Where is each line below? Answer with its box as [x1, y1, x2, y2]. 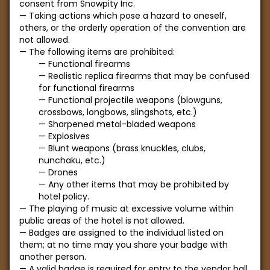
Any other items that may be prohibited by [48, 178, 229, 190]
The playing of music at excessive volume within [29, 202, 234, 215]
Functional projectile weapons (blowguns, [48, 94, 222, 106]
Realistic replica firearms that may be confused [48, 70, 250, 82]
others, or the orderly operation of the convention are [19, 22, 246, 34]
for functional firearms [39, 82, 134, 94]
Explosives [48, 130, 90, 142]
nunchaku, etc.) [39, 154, 105, 166]
